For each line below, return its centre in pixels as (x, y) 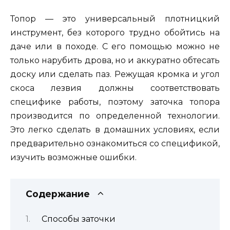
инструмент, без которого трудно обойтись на (115, 33)
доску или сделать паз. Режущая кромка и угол (115, 74)
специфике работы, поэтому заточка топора (115, 102)
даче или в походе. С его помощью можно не (115, 47)
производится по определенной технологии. (115, 116)
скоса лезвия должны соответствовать (115, 88)
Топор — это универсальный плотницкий (115, 19)
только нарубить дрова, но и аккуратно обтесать (115, 61)
